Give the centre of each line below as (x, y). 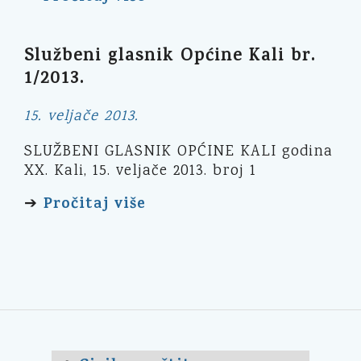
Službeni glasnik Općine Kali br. (170, 57)
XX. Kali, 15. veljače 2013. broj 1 (140, 172)
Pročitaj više (95, 205)
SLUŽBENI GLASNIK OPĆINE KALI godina (178, 152)
